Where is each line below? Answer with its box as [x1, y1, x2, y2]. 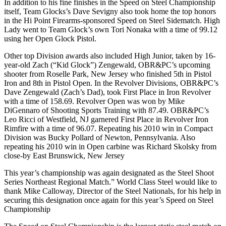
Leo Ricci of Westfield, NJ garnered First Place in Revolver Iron [4, 115, 208, 124]
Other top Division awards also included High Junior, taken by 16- [4, 51, 215, 60]
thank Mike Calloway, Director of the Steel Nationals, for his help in [4, 186, 221, 195]
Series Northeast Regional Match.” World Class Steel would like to [4, 177, 217, 186]
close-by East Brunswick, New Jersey [4, 151, 125, 160]
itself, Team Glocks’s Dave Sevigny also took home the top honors [4, 7, 216, 16]
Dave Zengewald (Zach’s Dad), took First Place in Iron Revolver [4, 87, 211, 96]
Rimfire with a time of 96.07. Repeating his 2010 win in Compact [4, 124, 213, 133]
